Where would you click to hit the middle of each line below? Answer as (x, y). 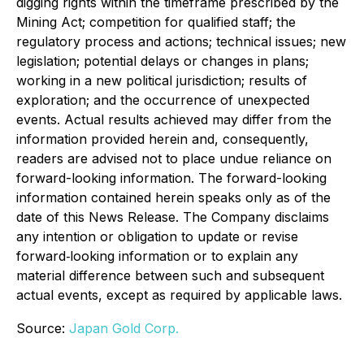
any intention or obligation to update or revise (157, 236)
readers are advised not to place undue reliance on (174, 158)
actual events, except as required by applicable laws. (179, 295)
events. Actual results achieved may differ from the (174, 119)
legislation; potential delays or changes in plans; (162, 61)
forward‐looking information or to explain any (157, 256)
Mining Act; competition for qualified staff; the (156, 22)
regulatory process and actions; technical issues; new (181, 41)
